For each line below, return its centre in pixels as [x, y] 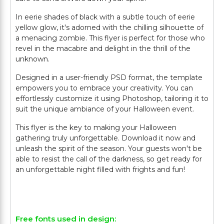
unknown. [32, 59]
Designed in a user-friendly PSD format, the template [109, 77]
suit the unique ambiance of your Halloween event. [105, 109]
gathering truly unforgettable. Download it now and [105, 138]
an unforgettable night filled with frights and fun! [100, 169]
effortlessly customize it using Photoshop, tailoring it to [112, 98]
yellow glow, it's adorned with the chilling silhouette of [109, 27]
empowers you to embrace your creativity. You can [104, 88]
